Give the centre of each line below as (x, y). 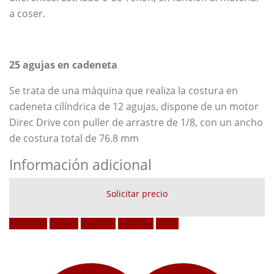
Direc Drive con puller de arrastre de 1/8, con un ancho (136, 122)
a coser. (27, 13)
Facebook (28, 223)
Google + (136, 223)
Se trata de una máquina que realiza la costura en (124, 90)
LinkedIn (98, 223)
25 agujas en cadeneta (63, 65)
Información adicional (80, 164)
